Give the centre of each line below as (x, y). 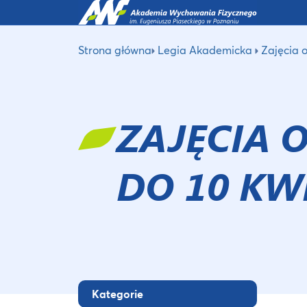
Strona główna (115, 49)
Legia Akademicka (205, 49)
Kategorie (118, 293)
